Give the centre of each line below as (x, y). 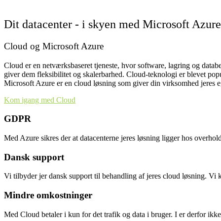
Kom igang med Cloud (40, 100)
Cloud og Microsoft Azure (54, 46)
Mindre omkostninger (48, 195)
